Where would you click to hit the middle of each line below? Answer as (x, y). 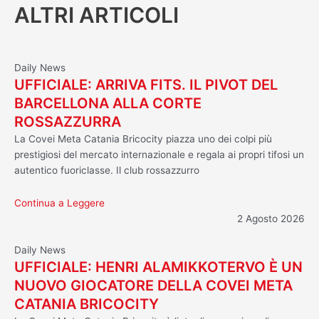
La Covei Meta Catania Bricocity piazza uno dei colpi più (143, 138)
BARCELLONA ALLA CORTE (108, 103)
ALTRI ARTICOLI (96, 15)
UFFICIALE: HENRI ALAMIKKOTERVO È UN (158, 267)
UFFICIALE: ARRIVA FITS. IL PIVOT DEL (146, 84)
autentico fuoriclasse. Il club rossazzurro (107, 170)
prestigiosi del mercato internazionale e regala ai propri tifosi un (159, 154)
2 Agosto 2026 (271, 218)
